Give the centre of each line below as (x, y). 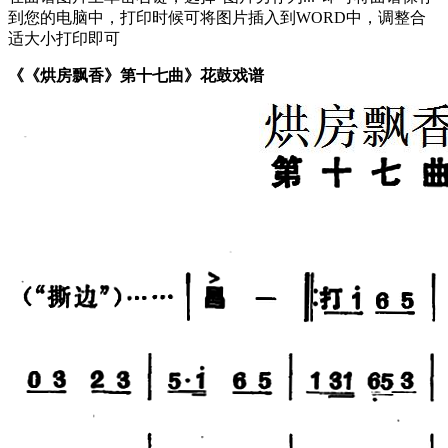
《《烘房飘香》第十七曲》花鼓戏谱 (136, 75)
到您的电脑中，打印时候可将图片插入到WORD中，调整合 (217, 17)
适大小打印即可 (64, 38)
